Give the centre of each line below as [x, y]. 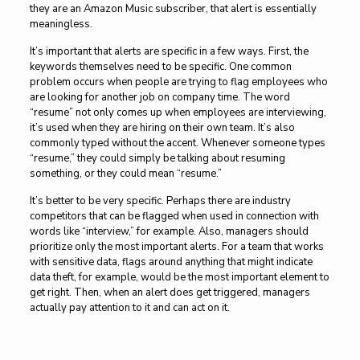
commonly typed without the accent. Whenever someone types [177, 143]
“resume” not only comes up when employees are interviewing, [178, 112]
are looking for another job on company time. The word [160, 97]
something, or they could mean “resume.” [125, 174]
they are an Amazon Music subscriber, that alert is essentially [173, 9]
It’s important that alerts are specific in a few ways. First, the [169, 51]
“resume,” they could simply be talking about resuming [157, 158]
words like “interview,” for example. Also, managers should [169, 231]
